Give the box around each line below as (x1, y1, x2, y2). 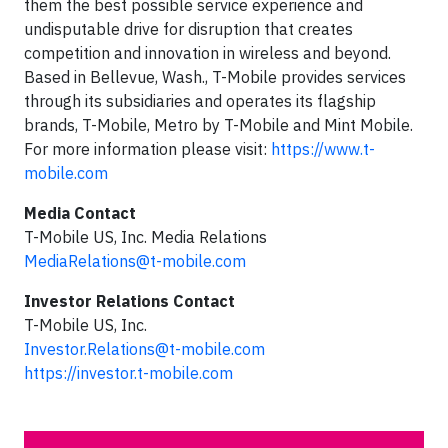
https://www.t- (271, 139, 375, 159)
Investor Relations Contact (24, 291, 235, 311)
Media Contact (24, 203, 136, 223)
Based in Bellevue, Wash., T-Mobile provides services (24, 67, 406, 87)
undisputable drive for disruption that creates (24, 19, 353, 39)
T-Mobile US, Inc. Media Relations (24, 227, 271, 247)
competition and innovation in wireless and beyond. (24, 43, 391, 63)
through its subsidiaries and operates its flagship (24, 91, 376, 111)
